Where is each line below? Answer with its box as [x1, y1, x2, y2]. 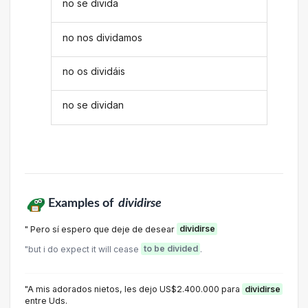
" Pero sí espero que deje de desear [25, 223, 177, 234]
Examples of [47, 197, 116, 209]
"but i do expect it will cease [25, 243, 141, 254]
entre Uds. [25, 296, 67, 306]
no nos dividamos [63, 31, 143, 43]
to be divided [143, 243, 198, 254]
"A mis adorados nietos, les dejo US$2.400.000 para [25, 284, 242, 294]
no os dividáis [63, 65, 126, 77]
